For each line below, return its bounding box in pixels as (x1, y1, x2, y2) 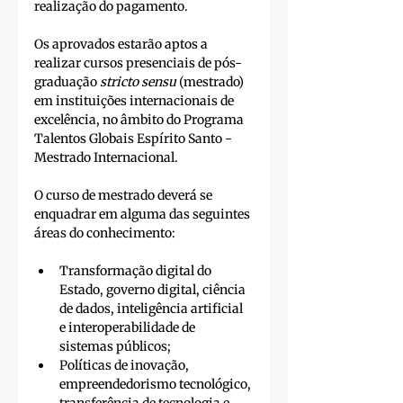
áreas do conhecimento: (34, 225, 175, 242)
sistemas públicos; (59, 338, 171, 355)
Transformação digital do (59, 263, 214, 280)
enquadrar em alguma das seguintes (34, 206, 253, 223)
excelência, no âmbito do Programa (34, 112, 246, 129)
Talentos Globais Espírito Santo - (34, 130, 235, 148)
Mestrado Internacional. (34, 149, 181, 166)
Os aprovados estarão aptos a (34, 36, 210, 53)
